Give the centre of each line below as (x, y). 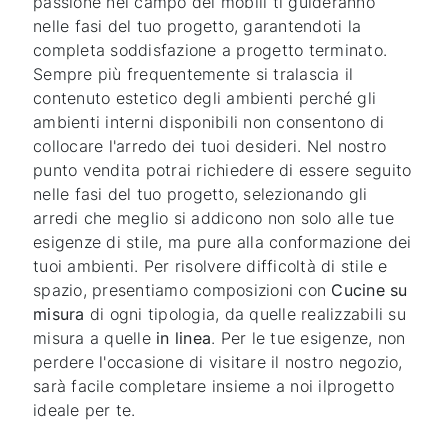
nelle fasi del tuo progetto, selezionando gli (200, 194)
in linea (184, 338)
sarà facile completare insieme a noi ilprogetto (213, 386)
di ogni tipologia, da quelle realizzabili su (245, 314)
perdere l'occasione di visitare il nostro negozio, (218, 362)
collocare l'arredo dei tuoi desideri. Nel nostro (210, 146)
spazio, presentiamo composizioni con (182, 290)
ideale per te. (84, 410)
